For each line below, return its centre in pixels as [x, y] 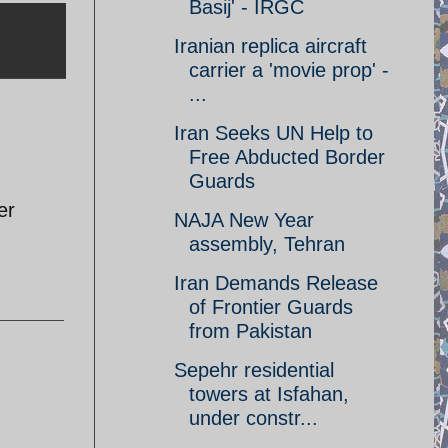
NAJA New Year [244, 220]
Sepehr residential [254, 370]
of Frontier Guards [271, 307]
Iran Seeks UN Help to [273, 133]
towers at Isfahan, [269, 394]
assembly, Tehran [267, 244]
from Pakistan [250, 331]
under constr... [253, 418]
